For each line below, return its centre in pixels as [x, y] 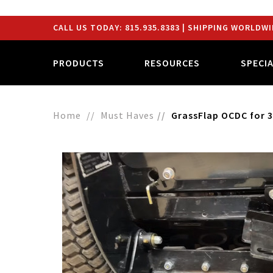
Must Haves [127, 115]
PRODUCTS [79, 63]
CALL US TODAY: [89, 27]
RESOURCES [172, 63]
